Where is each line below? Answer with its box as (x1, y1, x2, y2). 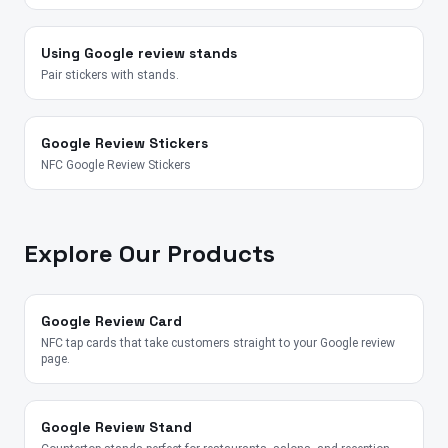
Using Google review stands (41, 44, 237, 63)
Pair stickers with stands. (41, 68, 179, 83)
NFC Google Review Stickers (41, 158, 191, 173)
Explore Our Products (24, 238, 275, 270)
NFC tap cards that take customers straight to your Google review (41, 336, 395, 351)
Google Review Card (41, 312, 182, 331)
